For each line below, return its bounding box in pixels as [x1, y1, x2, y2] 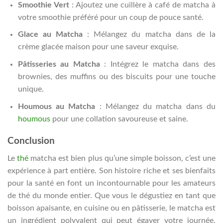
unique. [17, 85, 44, 93]
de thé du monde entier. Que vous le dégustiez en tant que [7, 191, 216, 200]
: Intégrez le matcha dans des [100, 60, 216, 68]
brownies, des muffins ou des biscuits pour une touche [17, 72, 216, 81]
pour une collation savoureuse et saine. [50, 114, 188, 123]
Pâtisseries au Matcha [17, 60, 100, 68]
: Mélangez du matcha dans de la [83, 30, 216, 39]
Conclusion [7, 136, 55, 146]
